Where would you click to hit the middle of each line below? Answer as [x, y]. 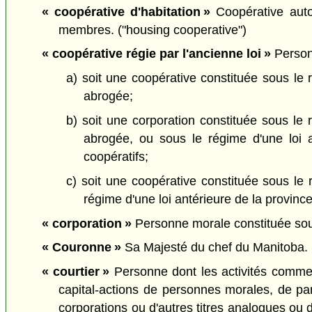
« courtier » [76, 272]
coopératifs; [116, 157]
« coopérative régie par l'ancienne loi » [156, 54]
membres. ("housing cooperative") [153, 30]
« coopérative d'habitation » [126, 11]
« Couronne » [81, 248]
